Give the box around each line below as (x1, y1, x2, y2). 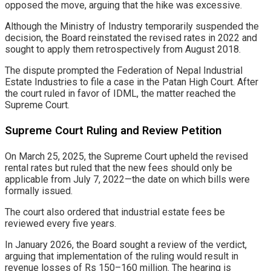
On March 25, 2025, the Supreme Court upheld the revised (5, 150, 248, 162)
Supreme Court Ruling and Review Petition (5, 122, 221, 139)
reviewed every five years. (5, 217, 116, 229)
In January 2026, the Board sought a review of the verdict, (5, 238, 247, 250)
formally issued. (5, 184, 73, 197)
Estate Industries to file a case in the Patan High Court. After (5, 76, 258, 88)
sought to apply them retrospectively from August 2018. (5, 44, 241, 56)
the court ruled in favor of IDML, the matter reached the (5, 88, 236, 100)
